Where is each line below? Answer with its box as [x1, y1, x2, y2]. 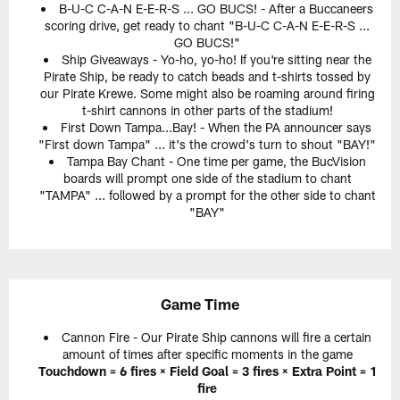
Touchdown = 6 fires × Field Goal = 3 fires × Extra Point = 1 [37, 362, 377, 379]
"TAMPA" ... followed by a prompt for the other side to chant [38, 187, 376, 203]
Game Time [161, 294, 239, 312]
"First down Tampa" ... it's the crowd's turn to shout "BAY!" [38, 136, 376, 152]
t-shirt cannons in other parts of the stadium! [81, 102, 333, 118]
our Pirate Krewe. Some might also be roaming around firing [39, 85, 375, 101]
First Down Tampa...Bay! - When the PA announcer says [61, 119, 371, 135]
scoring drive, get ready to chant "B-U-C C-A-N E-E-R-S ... [45, 17, 370, 33]
